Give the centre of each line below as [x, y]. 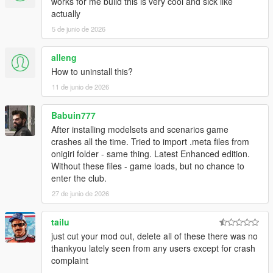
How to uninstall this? [92, 71]
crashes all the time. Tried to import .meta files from [150, 141]
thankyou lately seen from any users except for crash [153, 248]
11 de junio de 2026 [80, 86]
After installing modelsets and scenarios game [140, 129]
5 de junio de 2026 [79, 28]
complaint [70, 260]
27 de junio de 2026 [80, 193]
